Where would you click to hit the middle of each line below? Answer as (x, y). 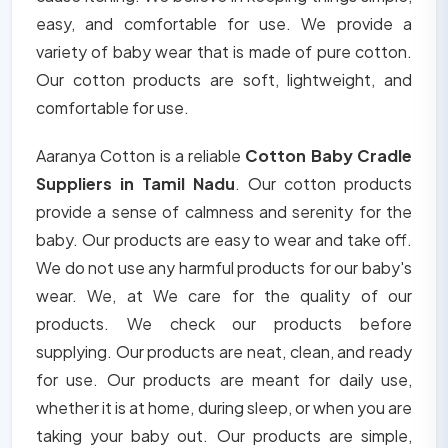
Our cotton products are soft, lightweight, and (224, 80)
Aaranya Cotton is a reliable (141, 156)
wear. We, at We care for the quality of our (224, 296)
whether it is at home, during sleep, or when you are (224, 408)
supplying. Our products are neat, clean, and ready (224, 352)
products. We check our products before (224, 324)
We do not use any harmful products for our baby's (224, 268)
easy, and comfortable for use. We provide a (224, 24)
